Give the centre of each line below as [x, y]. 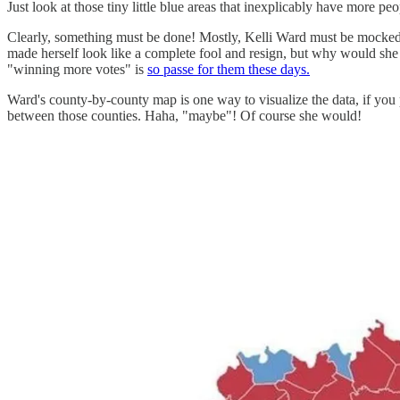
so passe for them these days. [229, 69]
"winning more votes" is [77, 69]
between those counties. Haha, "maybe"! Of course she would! [184, 115]
